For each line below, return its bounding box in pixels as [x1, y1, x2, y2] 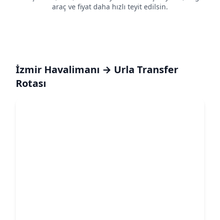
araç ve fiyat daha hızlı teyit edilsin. [52, 2, 168, 11]
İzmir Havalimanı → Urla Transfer [16, 63, 178, 76]
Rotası [16, 77, 46, 90]
